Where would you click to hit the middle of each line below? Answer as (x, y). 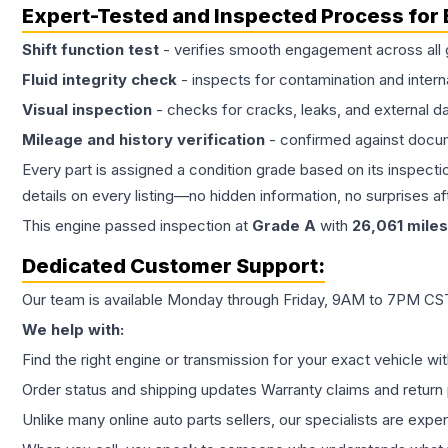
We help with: (73, 329)
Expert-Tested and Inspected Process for (232, 16)
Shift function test (90, 49)
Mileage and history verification (143, 139)
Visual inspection (87, 109)
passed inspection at (176, 225)
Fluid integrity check (99, 79)
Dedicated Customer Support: (173, 266)
